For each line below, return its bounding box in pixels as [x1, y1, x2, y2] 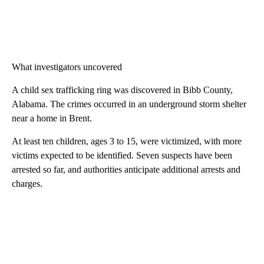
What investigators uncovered [12, 62, 122, 72]
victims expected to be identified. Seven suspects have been [12, 150, 232, 161]
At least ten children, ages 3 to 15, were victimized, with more [12, 136, 242, 147]
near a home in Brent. [12, 113, 92, 124]
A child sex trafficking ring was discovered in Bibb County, [12, 85, 233, 95]
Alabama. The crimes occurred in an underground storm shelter [12, 99, 246, 110]
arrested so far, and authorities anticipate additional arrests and [12, 164, 240, 175]
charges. [12, 179, 42, 189]
